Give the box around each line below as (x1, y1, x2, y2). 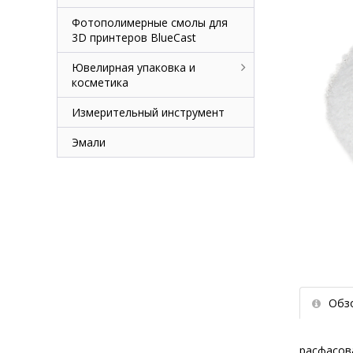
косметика (72, 75, 128, 90)
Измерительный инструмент (72, 105, 225, 120)
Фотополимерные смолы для (72, 15, 228, 30)
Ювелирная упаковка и (72, 60, 195, 75)
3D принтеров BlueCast (72, 30, 196, 45)
